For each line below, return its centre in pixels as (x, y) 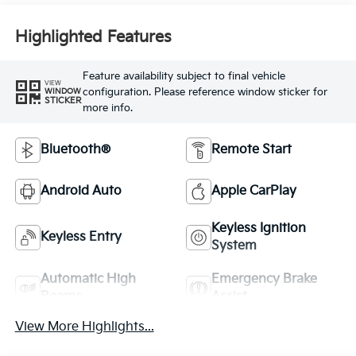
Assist (229, 297)
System (234, 246)
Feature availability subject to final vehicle (184, 76)
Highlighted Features (93, 37)
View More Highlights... (84, 327)
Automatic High (88, 280)
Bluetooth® (75, 150)
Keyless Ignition (259, 229)
